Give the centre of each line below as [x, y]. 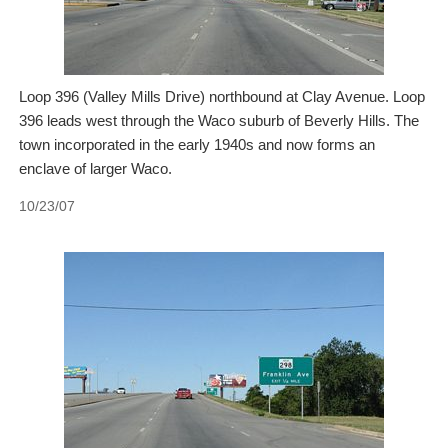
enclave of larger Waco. [96, 169]
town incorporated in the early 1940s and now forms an [197, 145]
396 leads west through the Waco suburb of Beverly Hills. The [219, 121]
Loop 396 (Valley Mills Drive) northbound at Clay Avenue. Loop [222, 97]
